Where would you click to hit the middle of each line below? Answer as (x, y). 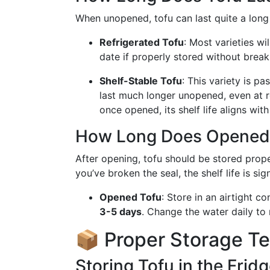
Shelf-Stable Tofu (141, 81)
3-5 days (121, 212)
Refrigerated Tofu (142, 42)
